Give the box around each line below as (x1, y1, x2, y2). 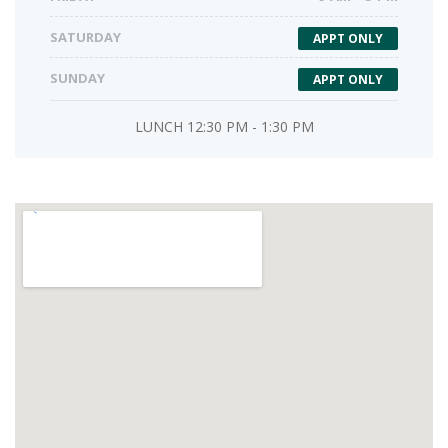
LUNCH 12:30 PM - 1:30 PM (134, 117, 314, 137)
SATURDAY (50, 28, 121, 47)
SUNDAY (50, 69, 105, 88)
